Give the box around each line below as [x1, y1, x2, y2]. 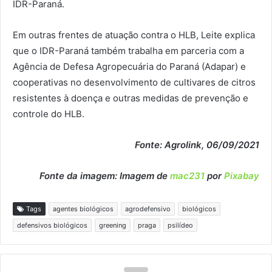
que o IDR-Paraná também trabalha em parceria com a [13, 44, 244, 56]
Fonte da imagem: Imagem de [39, 169, 170, 182]
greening [99, 220, 126, 229]
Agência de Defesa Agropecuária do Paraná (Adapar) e [13, 60, 246, 72]
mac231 [170, 169, 205, 182]
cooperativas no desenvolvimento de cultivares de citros [13, 76, 256, 88]
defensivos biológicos [17, 220, 87, 229]
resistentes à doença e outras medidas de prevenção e [13, 92, 248, 104]
